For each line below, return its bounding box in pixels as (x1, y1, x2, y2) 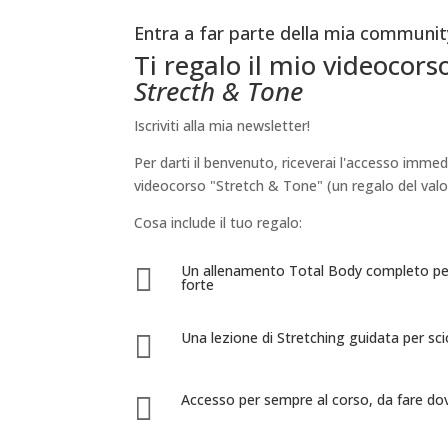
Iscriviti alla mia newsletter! (134, 116, 311, 135)
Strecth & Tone (134, 73, 304, 109)
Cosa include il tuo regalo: (134, 213, 303, 232)
